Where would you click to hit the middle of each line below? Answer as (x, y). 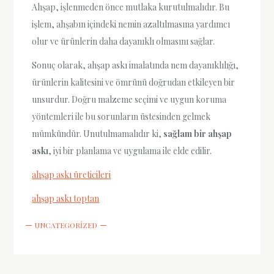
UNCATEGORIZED (66, 225)
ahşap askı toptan (66, 199)
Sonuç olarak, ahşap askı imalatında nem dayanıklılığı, (135, 65)
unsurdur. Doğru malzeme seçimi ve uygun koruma (129, 99)
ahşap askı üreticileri (72, 175)
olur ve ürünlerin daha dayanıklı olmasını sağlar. (124, 41)
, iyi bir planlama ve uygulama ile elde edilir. (130, 150)
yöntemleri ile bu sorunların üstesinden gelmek (121, 116)
